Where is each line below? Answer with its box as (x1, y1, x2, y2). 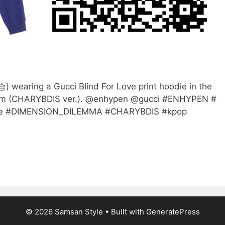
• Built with (102, 206, 146, 216)
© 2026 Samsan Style (25, 206, 103, 216)
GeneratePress (146, 206, 200, 216)
